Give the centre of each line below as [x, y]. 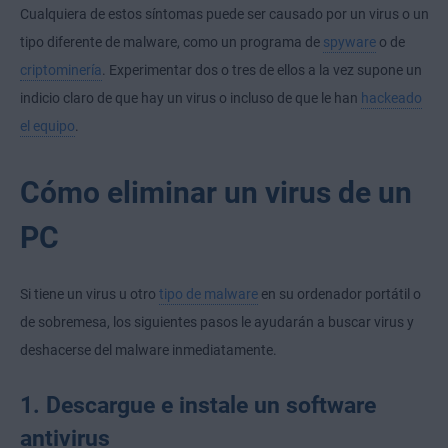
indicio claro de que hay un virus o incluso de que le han [190, 98]
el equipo [47, 126]
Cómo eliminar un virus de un [216, 193]
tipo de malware [208, 294]
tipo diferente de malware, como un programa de [171, 42]
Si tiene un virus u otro [89, 294]
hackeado [391, 98]
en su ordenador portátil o [339, 294]
